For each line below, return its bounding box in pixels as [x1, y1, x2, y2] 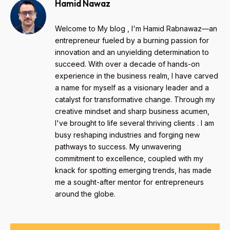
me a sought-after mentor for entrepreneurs [55, 178, 204, 187]
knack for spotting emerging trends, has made [55, 166, 212, 175]
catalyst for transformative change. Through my [55, 95, 215, 104]
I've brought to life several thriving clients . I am [55, 119, 214, 128]
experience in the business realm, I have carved [55, 71, 218, 81]
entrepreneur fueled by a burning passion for [55, 36, 209, 45]
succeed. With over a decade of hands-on [55, 60, 200, 69]
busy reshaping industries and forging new [55, 130, 200, 140]
